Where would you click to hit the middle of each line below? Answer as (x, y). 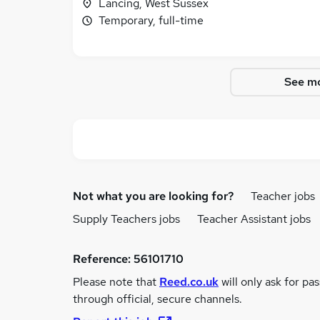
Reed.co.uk (189, 282)
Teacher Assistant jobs (254, 219)
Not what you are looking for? (153, 196)
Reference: (103, 259)
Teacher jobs (283, 196)
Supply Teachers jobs (126, 219)
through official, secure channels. (157, 299)
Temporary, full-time (151, 20)
